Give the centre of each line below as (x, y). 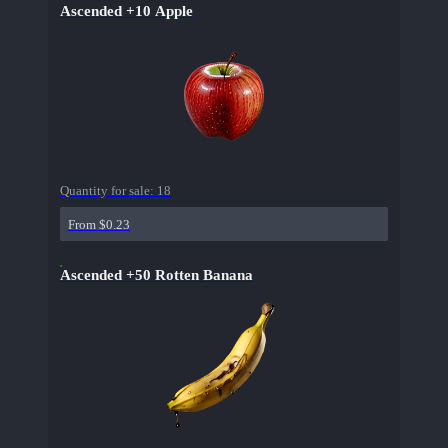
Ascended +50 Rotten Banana (156, 275)
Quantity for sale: (108, 191)
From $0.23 (99, 225)
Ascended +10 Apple (126, 11)
